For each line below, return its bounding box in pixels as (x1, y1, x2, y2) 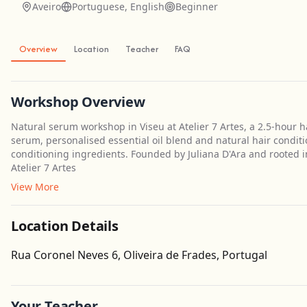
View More (11, 180, 59, 193)
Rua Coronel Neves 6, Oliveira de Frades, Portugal (11, 247, 267, 262)
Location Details (11, 217, 119, 235)
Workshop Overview (11, 93, 145, 111)
